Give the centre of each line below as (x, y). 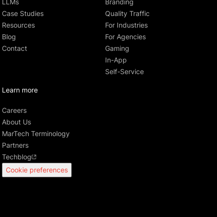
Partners (15, 145)
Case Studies (23, 14)
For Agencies (125, 37)
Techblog (16, 157)
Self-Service (124, 72)
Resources (18, 25)
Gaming (117, 48)
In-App (116, 60)
